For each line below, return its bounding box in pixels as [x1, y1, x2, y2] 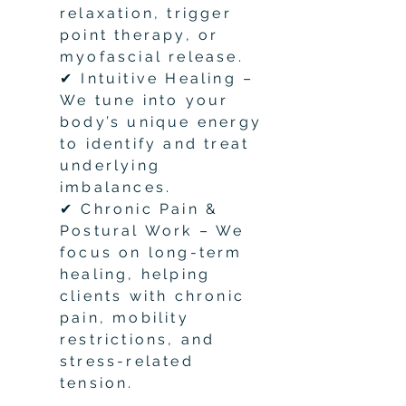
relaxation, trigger [60, 4, 232, 22]
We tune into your [60, 91, 229, 109]
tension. [60, 373, 134, 391]
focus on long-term [60, 243, 243, 261]
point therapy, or [60, 25, 219, 43]
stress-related [60, 352, 194, 370]
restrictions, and [60, 330, 216, 348]
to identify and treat [60, 134, 250, 152]
